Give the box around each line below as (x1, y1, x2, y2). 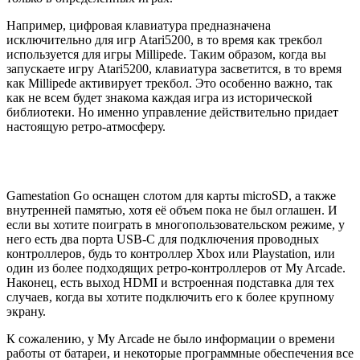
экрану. (6, 304, 46, 318)
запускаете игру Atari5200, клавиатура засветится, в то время (6, 61, 342, 76)
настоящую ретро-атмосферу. (6, 119, 166, 133)
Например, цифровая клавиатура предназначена (6, 18, 271, 32)
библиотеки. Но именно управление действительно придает (6, 104, 338, 119)
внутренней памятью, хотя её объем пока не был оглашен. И (6, 202, 337, 217)
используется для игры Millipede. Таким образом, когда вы (6, 47, 326, 61)
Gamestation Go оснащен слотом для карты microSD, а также (6, 188, 336, 202)
